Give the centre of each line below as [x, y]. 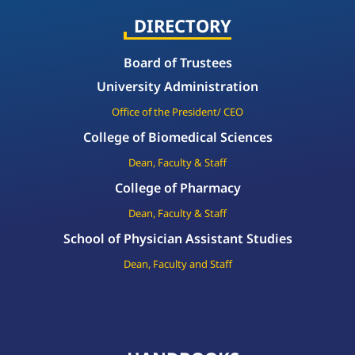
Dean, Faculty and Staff [177, 263]
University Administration [177, 86]
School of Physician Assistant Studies [177, 238]
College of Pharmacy [177, 187]
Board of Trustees [177, 62]
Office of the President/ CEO [177, 111]
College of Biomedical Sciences [177, 137]
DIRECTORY [183, 25]
